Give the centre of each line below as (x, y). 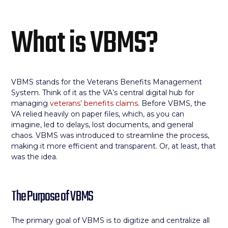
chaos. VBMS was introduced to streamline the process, (110, 135)
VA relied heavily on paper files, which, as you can (98, 114)
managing (31, 103)
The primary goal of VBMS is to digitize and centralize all (111, 220)
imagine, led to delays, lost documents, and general (103, 125)
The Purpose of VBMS (52, 197)
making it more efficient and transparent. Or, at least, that (114, 146)
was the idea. (35, 157)
